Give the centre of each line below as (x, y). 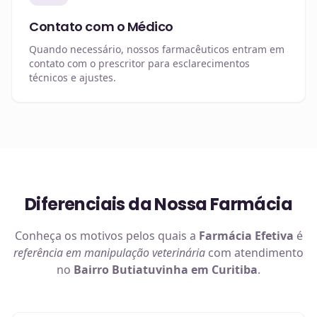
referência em (49, 253)
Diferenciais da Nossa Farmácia (158, 204)
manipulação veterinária (145, 253)
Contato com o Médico (101, 27)
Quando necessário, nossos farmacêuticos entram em (157, 49)
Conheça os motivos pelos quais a (106, 236)
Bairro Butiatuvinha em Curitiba (166, 270)
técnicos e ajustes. (73, 77)
